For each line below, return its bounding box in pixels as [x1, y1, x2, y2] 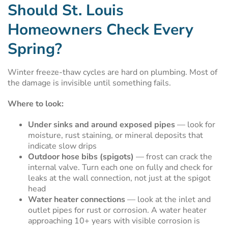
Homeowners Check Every [8, 19, 193, 40]
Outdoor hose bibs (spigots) [28, 151, 134, 162]
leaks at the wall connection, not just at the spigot [28, 173, 211, 184]
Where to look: [8, 98, 64, 109]
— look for [175, 119, 215, 130]
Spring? [8, 39, 62, 60]
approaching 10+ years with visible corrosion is [28, 215, 200, 226]
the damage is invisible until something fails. [8, 77, 171, 89]
